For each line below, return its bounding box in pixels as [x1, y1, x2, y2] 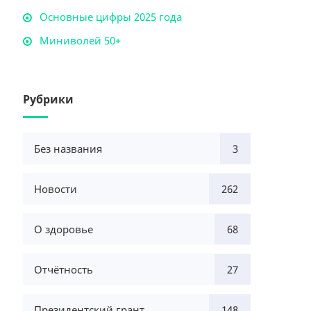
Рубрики [23, 92, 74, 107]
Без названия [34, 142, 103, 155]
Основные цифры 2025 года [40, 10, 183, 24]
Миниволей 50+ [40, 33, 121, 47]
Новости [34, 182, 78, 196]
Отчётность [34, 262, 94, 276]
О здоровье [34, 222, 94, 236]
